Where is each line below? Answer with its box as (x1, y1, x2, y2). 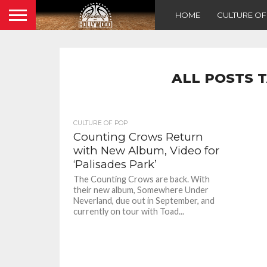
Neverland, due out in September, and (73, 195, 215, 206)
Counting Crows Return (73, 130, 204, 144)
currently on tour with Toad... (73, 206, 185, 216)
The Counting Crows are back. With (73, 174, 210, 184)
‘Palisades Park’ (73, 157, 157, 171)
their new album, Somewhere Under (73, 185, 209, 195)
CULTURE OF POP (73, 119, 128, 127)
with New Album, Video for (73, 144, 220, 157)
